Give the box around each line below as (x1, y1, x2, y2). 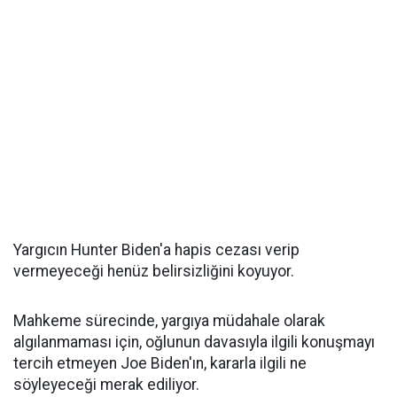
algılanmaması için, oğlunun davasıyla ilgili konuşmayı (13, 333, 375, 351)
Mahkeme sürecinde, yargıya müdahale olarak (13, 312, 325, 330)
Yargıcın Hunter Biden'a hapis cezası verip (13, 241, 300, 259)
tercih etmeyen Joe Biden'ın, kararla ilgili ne (13, 354, 307, 372)
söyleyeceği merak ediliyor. (13, 376, 199, 393)
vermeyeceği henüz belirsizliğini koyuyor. (13, 262, 294, 280)
